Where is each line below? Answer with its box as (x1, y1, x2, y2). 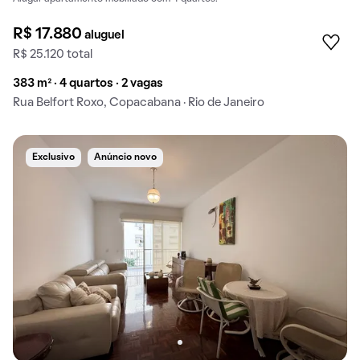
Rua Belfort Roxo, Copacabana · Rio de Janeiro (13, 96, 264, 108)
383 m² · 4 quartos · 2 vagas (13, 77, 163, 89)
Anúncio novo (94, 153, 157, 162)
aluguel (84, 29, 125, 41)
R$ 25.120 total (13, 48, 92, 60)
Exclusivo (32, 153, 75, 162)
